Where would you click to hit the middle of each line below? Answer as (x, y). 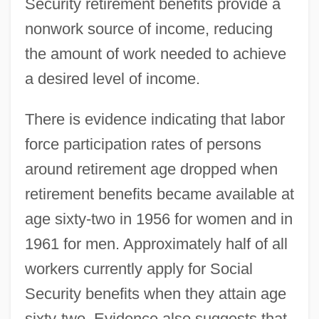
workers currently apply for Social (138, 268)
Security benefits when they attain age (155, 293)
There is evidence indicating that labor (155, 119)
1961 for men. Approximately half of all (156, 244)
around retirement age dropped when (151, 169)
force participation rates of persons (143, 144)
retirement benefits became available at (159, 194)
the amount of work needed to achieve (155, 53)
